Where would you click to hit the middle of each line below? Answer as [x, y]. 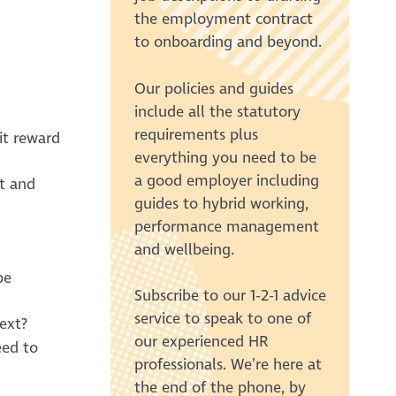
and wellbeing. [184, 249]
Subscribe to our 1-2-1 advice [230, 296]
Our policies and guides [213, 88]
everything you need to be [225, 157]
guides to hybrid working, [221, 203]
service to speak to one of [222, 319]
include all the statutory [217, 111]
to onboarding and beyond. [228, 42]
